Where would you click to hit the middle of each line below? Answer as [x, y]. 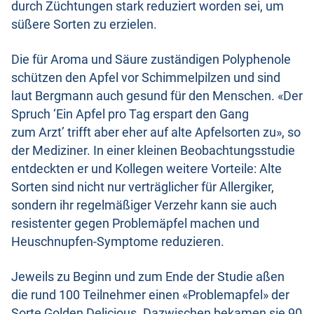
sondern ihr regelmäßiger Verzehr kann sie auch [144, 206]
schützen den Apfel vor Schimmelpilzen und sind [146, 78]
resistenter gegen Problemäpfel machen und [135, 224]
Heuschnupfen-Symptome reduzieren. [118, 242]
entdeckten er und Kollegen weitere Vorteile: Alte [146, 169]
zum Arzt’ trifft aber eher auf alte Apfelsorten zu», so [156, 133]
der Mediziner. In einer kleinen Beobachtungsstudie [153, 151]
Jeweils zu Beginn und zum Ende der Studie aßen [148, 277]
